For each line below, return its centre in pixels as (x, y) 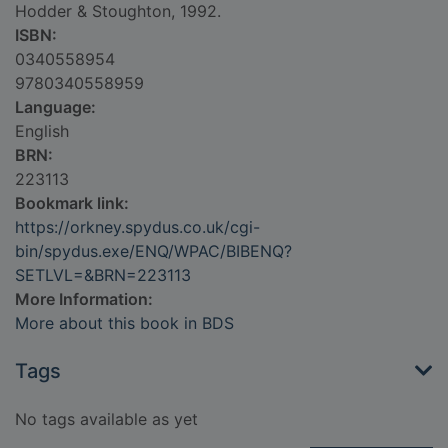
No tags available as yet (106, 419)
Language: (55, 107)
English (42, 131)
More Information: (84, 299)
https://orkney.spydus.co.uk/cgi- (137, 227)
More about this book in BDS (124, 323)
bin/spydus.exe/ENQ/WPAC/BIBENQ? (153, 251)
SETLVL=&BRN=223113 (103, 275)
